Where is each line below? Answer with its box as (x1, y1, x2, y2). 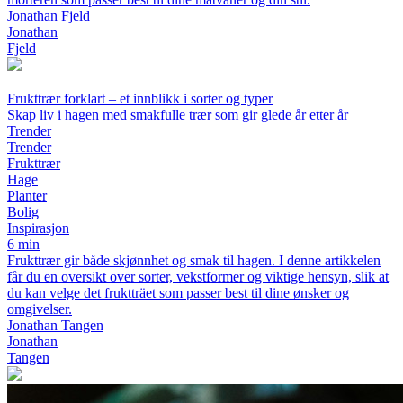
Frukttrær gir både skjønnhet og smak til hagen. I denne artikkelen (7, 253, 381, 269)
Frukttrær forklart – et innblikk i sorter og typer (7, 91, 273, 107)
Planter (7, 188, 47, 204)
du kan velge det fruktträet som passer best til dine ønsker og (7, 285, 349, 301)
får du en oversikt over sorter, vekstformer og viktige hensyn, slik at (7, 269, 389, 285)
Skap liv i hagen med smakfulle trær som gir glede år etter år (7, 107, 348, 123)
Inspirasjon (7, 220, 69, 237)
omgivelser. (7, 301, 72, 318)
